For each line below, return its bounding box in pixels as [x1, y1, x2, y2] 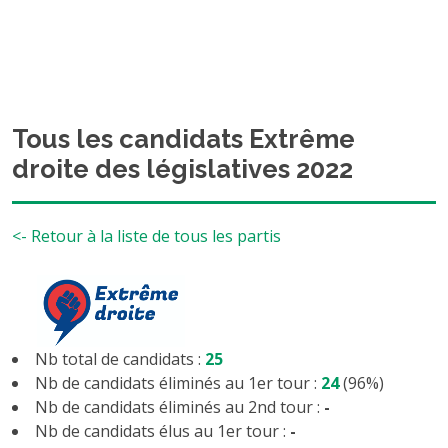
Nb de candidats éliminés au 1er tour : [35, 372, 321, 394]
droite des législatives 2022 [12, 154, 353, 184]
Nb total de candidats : [35, 348, 205, 370]
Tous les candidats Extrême [12, 124, 355, 154]
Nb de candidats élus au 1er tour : [35, 420, 290, 442]
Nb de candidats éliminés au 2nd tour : [35, 396, 324, 418]
